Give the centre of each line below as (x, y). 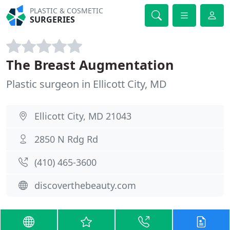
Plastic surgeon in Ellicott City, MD (87, 84)
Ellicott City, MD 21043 (83, 116)
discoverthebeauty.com (85, 185)
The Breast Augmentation (90, 65)
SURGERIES (53, 20)
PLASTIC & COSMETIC (67, 11)
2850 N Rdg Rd (66, 139)
